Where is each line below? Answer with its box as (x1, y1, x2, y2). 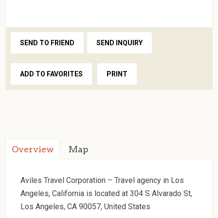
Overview (12, 144, 54, 154)
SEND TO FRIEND (20, 38, 75, 47)
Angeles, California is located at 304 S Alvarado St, (20, 188, 193, 198)
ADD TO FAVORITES (20, 70, 83, 78)
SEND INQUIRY (96, 38, 143, 47)
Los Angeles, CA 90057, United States (20, 201, 151, 211)
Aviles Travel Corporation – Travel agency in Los (20, 175, 184, 185)
